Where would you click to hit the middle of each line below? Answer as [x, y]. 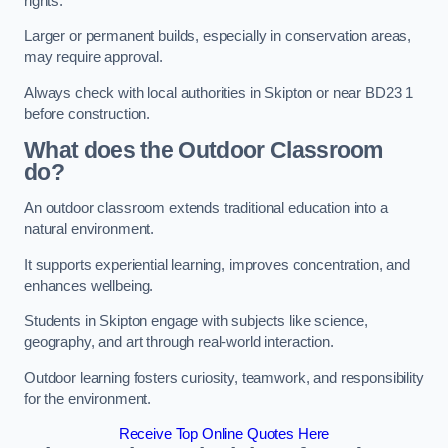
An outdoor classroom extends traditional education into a [206, 207]
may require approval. [93, 57]
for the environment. [88, 398]
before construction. [87, 113]
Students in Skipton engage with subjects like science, [196, 321]
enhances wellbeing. [89, 285]
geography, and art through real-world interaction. [179, 342]
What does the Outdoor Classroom [203, 150]
